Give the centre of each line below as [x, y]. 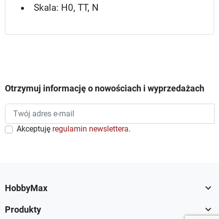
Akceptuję [34, 129]
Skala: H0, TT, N [66, 8]
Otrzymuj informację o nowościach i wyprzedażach [105, 89]
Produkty [23, 209]
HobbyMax [26, 188]
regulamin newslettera [90, 129]
